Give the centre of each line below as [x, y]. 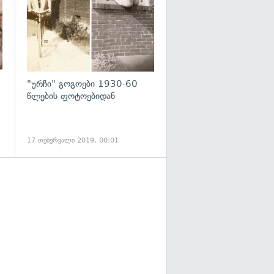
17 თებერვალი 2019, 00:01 [73, 140]
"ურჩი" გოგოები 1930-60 [82, 83]
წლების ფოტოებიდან [71, 96]
